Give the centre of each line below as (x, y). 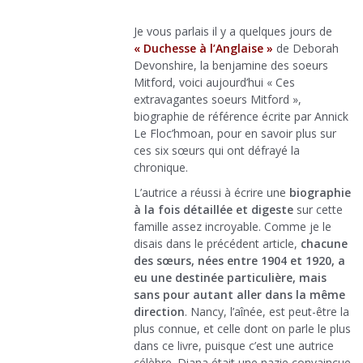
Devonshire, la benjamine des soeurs (231, 66)
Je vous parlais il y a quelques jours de (233, 32)
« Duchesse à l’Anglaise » (203, 49)
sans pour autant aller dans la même (239, 295)
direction (159, 312)
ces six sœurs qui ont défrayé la (217, 151)
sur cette (318, 210)
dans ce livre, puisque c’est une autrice (234, 346)
